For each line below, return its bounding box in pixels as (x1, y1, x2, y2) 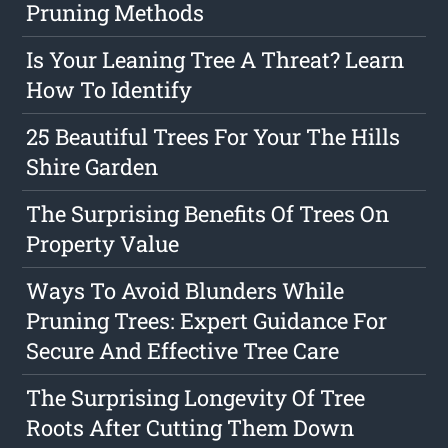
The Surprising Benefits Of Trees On (26, 199, 390, 229)
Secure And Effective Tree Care (26, 336, 340, 366)
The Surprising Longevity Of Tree (26, 383, 366, 413)
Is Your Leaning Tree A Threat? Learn (26, 45, 405, 75)
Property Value (26, 229, 180, 259)
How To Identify (26, 75, 193, 105)
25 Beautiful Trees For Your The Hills (26, 122, 401, 152)
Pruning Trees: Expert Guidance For (26, 306, 388, 336)
